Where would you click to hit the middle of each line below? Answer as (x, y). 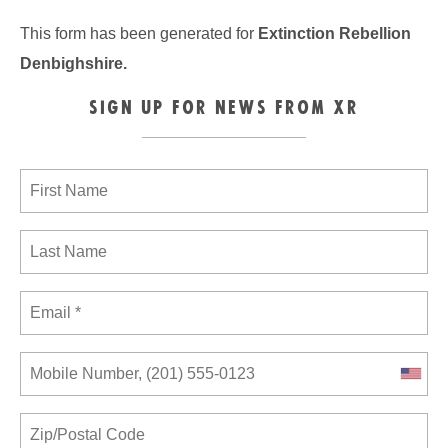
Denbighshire (71, 63)
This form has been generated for (139, 33)
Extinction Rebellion (334, 33)
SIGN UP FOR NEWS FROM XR (224, 108)
